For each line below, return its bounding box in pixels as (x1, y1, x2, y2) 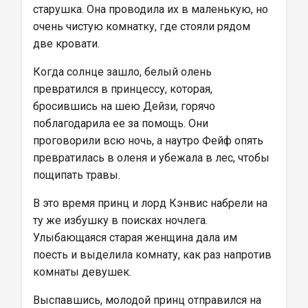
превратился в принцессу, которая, (33, 82, 215, 96)
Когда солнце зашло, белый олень (33, 65, 214, 78)
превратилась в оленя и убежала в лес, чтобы (33, 151, 272, 164)
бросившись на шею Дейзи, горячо (33, 100, 218, 113)
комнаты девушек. (33, 265, 131, 278)
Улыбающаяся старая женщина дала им (33, 231, 240, 244)
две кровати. (33, 37, 100, 50)
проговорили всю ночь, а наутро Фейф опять (33, 134, 266, 147)
